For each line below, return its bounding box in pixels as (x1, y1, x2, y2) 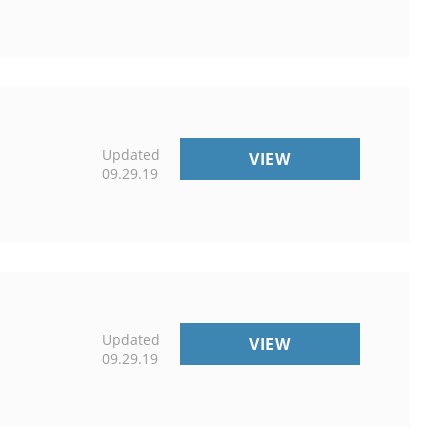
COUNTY (290, 331, 362, 354)
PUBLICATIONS (290, 146, 417, 169)
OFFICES (290, 353, 360, 376)
